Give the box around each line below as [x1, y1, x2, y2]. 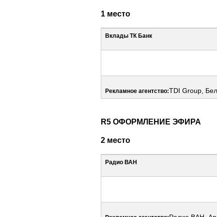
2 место [101, 135, 130, 144]
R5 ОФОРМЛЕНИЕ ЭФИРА [101, 117, 201, 126]
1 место [101, 9, 130, 18]
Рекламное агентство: [105, 87, 169, 94]
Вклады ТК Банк [105, 32, 152, 39]
